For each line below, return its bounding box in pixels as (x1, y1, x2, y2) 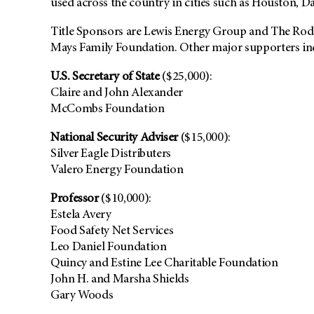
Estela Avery (50, 209, 111, 222)
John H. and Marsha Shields (50, 273, 189, 287)
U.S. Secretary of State (50, 71, 163, 84)
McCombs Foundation (50, 103, 165, 116)
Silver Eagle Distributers (50, 148, 171, 161)
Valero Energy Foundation (50, 164, 184, 177)
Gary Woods (50, 289, 114, 303)
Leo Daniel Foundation (50, 241, 167, 254)
